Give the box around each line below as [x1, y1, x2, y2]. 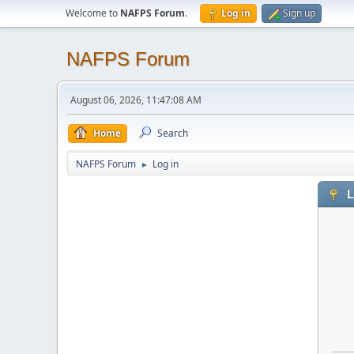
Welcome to [66, 6, 120, 20]
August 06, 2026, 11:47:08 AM [70, 93, 201, 107]
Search [157, 126, 188, 140]
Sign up [283, 6, 315, 20]
